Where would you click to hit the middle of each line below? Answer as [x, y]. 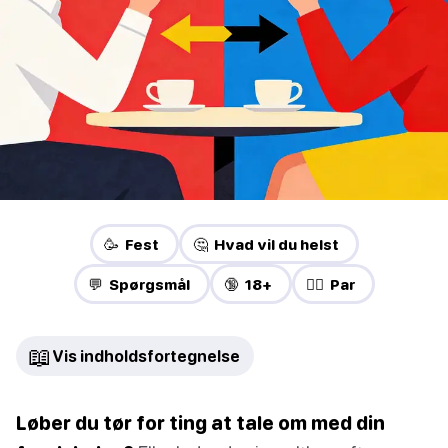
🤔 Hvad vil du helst [265, 244]
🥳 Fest [131, 244]
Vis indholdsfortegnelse [146, 356]
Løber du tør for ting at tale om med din [200, 423]
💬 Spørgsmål [138, 284]
